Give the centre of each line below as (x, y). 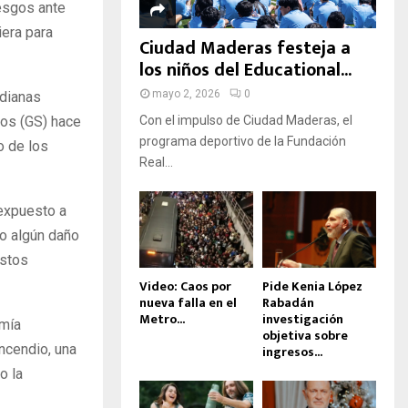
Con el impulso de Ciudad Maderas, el (246, 121)
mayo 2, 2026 (186, 94)
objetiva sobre (305, 335)
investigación (303, 319)
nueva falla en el (188, 302)
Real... (156, 163)
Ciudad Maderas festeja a (245, 49)
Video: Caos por (185, 286)
